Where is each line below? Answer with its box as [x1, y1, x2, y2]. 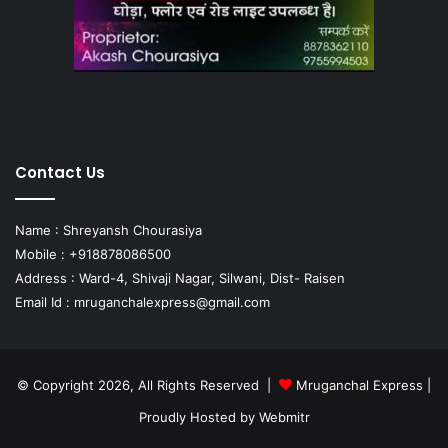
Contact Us [15, 162, 105, 184]
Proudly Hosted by [138, 409, 259, 426]
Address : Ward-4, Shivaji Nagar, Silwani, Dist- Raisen [15, 270, 345, 287]
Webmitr [258, 409, 310, 426]
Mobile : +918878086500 [15, 246, 171, 263]
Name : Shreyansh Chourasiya [15, 222, 202, 239]
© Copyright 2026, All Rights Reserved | [17, 377, 279, 394]
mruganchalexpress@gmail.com [74, 294, 270, 311]
